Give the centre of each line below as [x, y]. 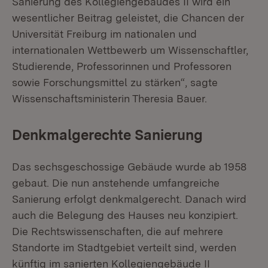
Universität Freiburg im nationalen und [104, 34]
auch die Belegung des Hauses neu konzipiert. [125, 215]
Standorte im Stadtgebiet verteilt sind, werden [124, 247]
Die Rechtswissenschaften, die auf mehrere [118, 231]
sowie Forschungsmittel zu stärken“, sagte [115, 82]
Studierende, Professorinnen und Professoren [122, 66]
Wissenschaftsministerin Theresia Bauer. [109, 98]
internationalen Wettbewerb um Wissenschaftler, [130, 50]
